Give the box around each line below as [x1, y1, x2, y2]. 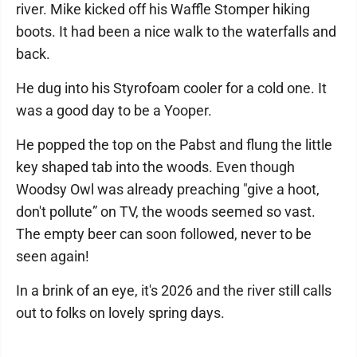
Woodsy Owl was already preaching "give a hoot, [16, 181, 320, 198]
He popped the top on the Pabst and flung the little [16, 136, 332, 153]
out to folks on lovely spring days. [16, 304, 225, 321]
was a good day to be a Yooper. [16, 102, 212, 119]
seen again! [16, 248, 89, 265]
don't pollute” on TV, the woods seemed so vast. [16, 203, 316, 220]
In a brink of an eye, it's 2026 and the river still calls [16, 282, 331, 299]
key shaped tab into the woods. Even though [16, 159, 295, 175]
